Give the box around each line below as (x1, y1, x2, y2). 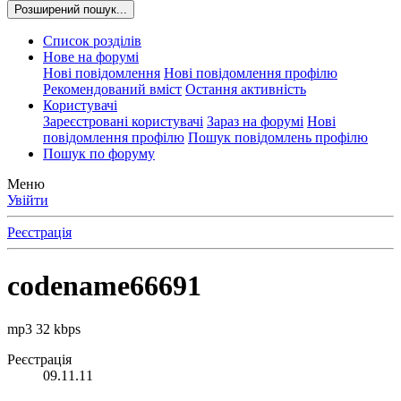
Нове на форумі (43, 49, 139, 65)
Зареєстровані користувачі (43, 114, 203, 130)
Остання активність (185, 81, 306, 98)
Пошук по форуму (43, 146, 155, 162)
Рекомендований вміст (43, 81, 182, 98)
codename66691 (7, 269, 201, 302)
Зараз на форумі (207, 114, 303, 130)
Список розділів (43, 33, 141, 49)
